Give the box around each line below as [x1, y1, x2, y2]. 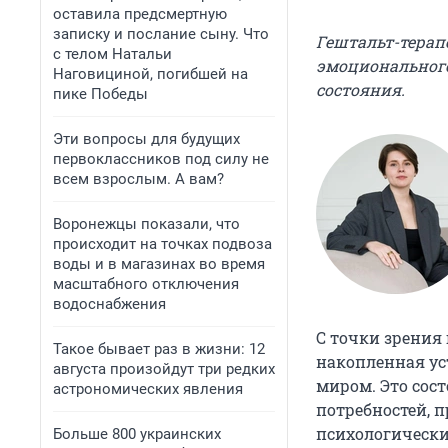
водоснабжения [53, 295, 166, 313]
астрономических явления [53, 380, 243, 398]
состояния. [316, 79, 405, 101]
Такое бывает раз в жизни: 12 [53, 340, 265, 358]
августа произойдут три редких [53, 360, 275, 378]
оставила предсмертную [53, 5, 227, 23]
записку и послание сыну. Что [53, 25, 269, 43]
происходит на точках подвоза [53, 235, 272, 253]
